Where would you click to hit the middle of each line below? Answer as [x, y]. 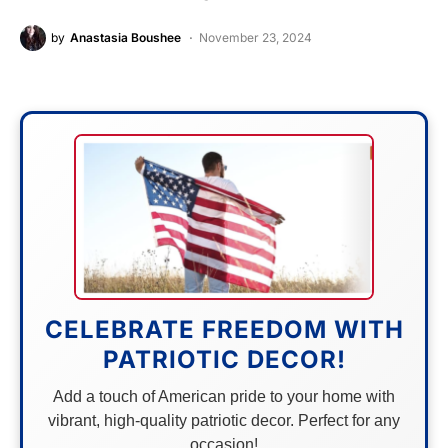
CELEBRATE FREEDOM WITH [224, 329]
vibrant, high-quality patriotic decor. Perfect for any [224, 420]
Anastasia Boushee [125, 37]
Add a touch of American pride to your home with [224, 396]
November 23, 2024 [255, 37]
